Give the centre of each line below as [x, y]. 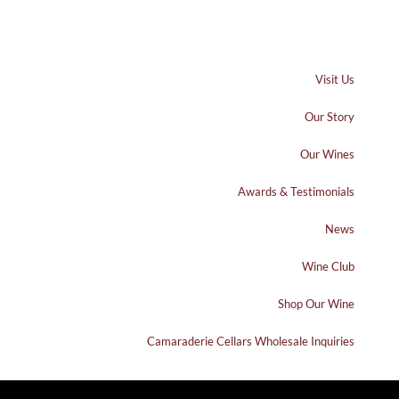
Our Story [329, 116]
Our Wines [327, 154]
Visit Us [334, 79]
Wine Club [328, 266]
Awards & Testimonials [296, 191]
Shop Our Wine [316, 303]
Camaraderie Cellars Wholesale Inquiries [250, 341]
